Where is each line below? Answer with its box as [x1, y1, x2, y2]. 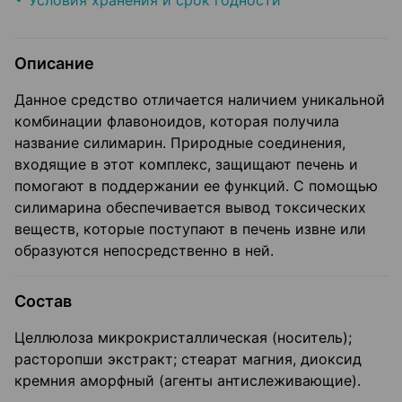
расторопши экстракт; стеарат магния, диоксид [14, 350, 362, 369]
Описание [14, 54, 94, 74]
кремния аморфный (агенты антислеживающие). [14, 371, 361, 390]
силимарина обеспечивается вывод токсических [14, 198, 366, 217]
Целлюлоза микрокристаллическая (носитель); [14, 328, 352, 347]
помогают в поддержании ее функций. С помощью [14, 177, 378, 196]
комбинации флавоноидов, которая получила [14, 112, 339, 131]
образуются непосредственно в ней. [14, 241, 274, 260]
